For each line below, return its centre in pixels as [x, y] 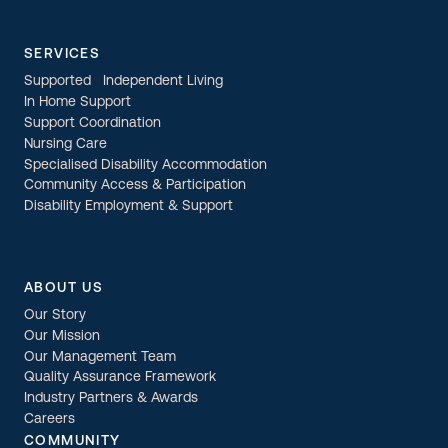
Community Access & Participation [135, 186]
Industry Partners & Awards [111, 399]
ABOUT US [64, 288]
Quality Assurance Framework [120, 378]
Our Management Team [100, 357]
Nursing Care [65, 145]
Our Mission [62, 337]
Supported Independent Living [123, 82]
